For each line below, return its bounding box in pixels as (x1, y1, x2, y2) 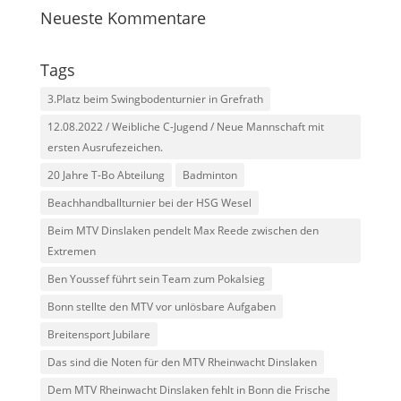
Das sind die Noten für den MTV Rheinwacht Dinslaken (47, 354, 317, 370)
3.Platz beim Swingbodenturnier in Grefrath (47, 91, 263, 107)
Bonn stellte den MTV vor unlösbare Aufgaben (47, 299, 276, 314)
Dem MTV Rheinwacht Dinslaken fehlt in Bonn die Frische (47, 382, 330, 397)
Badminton (182, 167, 237, 183)
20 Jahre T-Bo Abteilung (47, 167, 165, 183)
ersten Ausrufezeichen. (47, 140, 163, 155)
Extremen (47, 243, 96, 259)
